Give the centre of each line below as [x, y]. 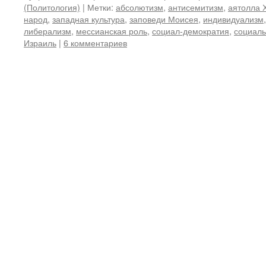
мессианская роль [112, 31]
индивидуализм [233, 19]
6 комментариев [95, 42]
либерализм [47, 31]
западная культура [88, 19]
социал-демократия [191, 31]
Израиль [40, 42]
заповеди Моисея [164, 19]
